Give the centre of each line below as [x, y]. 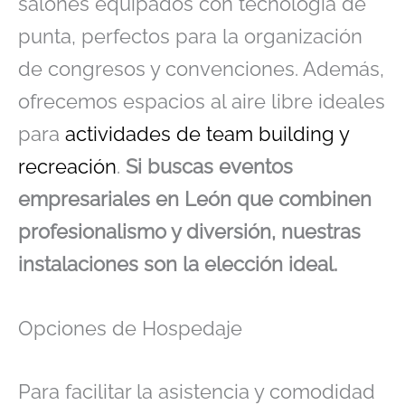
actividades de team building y [207, 133]
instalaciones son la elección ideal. [178, 264]
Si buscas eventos [209, 166]
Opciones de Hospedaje [130, 329]
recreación [67, 166]
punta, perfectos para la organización [190, 36]
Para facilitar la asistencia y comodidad [197, 391]
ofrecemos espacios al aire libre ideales [202, 101]
